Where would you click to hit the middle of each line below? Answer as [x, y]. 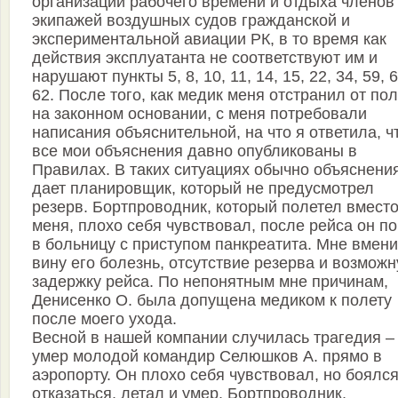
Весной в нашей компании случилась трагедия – [213, 338]
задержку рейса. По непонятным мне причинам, [210, 282]
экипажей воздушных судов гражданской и [191, 21]
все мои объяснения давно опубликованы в [195, 151]
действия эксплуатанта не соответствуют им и [205, 58]
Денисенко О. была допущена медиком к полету [212, 301]
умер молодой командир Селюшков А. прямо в [207, 357]
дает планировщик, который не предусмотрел [203, 189]
